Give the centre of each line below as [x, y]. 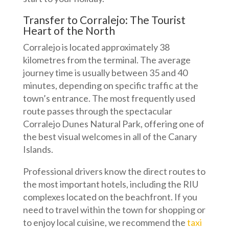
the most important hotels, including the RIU [110, 184]
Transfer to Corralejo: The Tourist [104, 20]
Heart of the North [69, 30]
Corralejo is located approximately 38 [96, 47]
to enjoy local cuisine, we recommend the [105, 222]
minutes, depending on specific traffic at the [110, 85]
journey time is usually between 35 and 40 [105, 73]
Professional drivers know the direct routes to [114, 171]
